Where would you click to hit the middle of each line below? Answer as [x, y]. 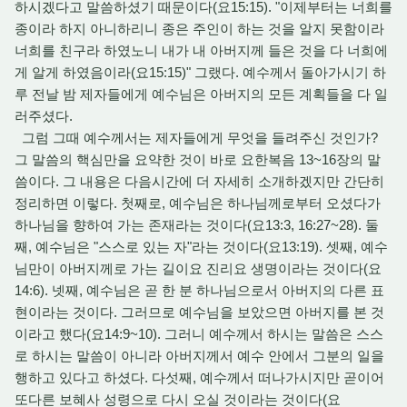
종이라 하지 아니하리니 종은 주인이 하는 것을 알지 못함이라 [199, 29]
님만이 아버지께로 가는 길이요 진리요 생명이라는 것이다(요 [198, 268]
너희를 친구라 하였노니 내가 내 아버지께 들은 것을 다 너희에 [201, 50]
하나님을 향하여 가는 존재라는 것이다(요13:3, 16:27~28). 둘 [197, 225]
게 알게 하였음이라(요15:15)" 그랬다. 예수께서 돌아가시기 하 [200, 72]
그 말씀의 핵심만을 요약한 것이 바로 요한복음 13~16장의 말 [198, 159]
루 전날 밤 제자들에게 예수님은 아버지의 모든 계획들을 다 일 [201, 94]
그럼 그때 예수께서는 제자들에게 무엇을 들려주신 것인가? [196, 138]
